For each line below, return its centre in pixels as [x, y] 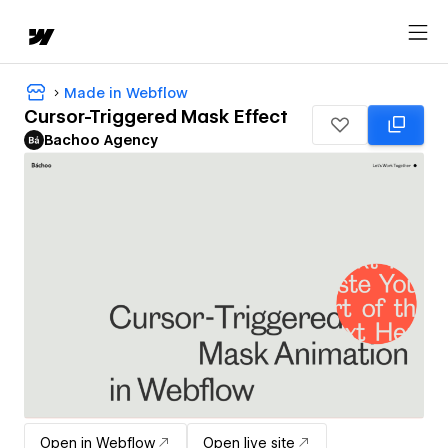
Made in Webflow [126, 92]
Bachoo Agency [101, 140]
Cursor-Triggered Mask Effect [156, 117]
